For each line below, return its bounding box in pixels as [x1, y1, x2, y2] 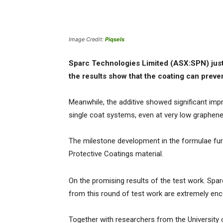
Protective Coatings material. [69, 149, 163, 159]
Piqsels [105, 36, 124, 43]
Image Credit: [69, 36, 105, 43]
